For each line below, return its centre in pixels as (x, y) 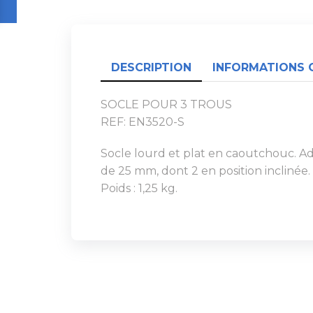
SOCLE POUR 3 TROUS (166, 104)
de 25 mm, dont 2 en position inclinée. (205, 170)
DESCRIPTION (151, 67)
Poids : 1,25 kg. (139, 188)
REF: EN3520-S (143, 122)
